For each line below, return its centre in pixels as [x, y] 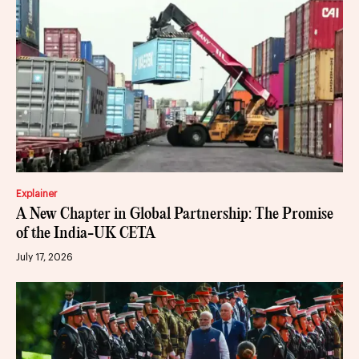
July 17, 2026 [44, 257]
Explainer [36, 194]
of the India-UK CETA [86, 233]
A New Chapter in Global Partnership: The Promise [175, 214]
